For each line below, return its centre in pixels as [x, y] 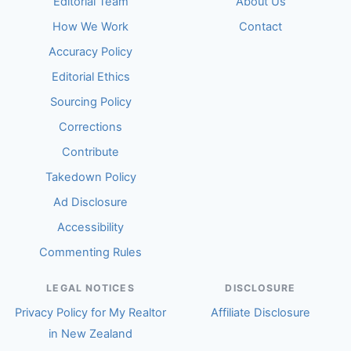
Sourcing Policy [90, 102]
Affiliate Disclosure [261, 313]
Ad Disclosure [90, 202]
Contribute [90, 152]
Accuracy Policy [90, 52]
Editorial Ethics [90, 77]
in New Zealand [90, 334]
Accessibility [90, 227]
